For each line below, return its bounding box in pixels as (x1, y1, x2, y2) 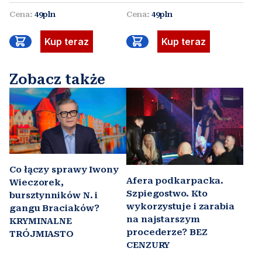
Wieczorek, (9, 177, 64, 188)
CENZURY (126, 239, 170, 250)
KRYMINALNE (9, 215, 73, 226)
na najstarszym (126, 213, 200, 225)
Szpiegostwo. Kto (126, 188, 208, 199)
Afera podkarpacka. (126, 175, 224, 186)
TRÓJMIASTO (9, 228, 74, 239)
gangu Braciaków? (9, 202, 99, 213)
